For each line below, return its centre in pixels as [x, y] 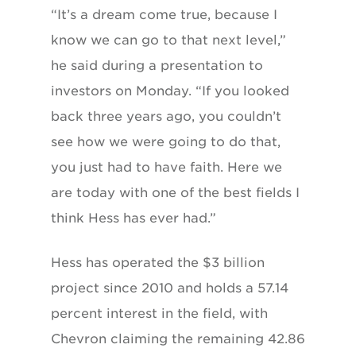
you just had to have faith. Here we [166, 167]
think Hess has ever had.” [133, 218]
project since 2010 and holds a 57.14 [170, 288]
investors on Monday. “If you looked [170, 91]
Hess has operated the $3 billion [158, 262]
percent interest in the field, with [159, 313]
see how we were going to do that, [166, 141]
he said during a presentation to [157, 65]
